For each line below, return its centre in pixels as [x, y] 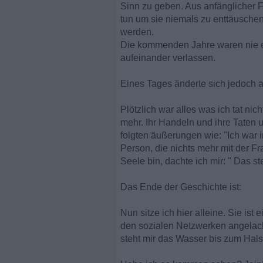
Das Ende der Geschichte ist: [181, 187]
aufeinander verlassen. [168, 58]
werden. [137, 32]
